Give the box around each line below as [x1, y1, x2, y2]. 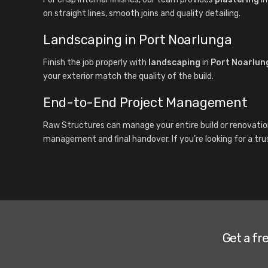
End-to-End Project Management [43, 94, 248, 110]
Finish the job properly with [43, 57, 148, 68]
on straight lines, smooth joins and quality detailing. [43, 8, 240, 19]
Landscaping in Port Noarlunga [43, 32, 232, 48]
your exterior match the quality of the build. [43, 71, 214, 81]
